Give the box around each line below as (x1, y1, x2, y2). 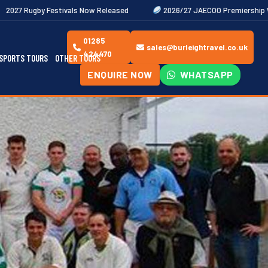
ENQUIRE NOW (87, 69, 153, 80)
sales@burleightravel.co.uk (147, 42, 248, 52)
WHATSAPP (178, 69, 233, 80)
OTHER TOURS (55, 53, 100, 63)
